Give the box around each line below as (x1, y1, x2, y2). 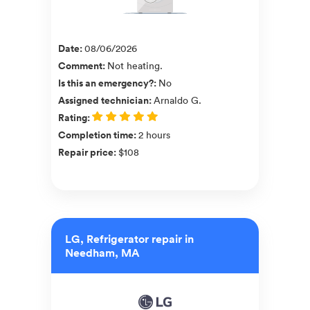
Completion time (58, 127, 134, 142)
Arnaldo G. (154, 93, 201, 107)
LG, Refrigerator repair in (65, 230, 194, 246)
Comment (58, 58, 102, 73)
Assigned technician (58, 93, 149, 107)
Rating (58, 110, 87, 125)
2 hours (138, 127, 170, 141)
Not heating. (107, 58, 163, 72)
